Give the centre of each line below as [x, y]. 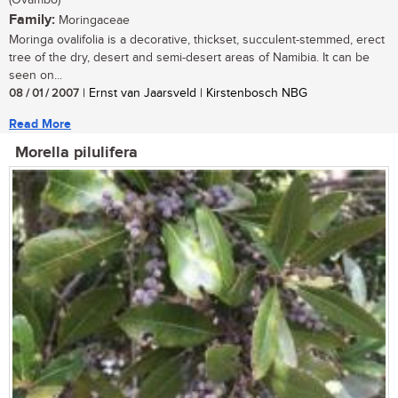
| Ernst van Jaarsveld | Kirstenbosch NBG [193, 94]
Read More [40, 124]
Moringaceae [92, 21]
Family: [32, 20]
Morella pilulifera [76, 153]
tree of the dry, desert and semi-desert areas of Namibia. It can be [189, 58]
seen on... [36, 76]
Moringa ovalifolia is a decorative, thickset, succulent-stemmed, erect [197, 40]
